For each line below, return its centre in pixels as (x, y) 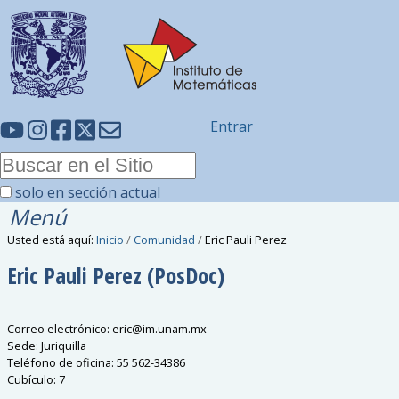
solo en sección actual (88, 192)
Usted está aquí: (51, 240)
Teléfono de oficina (60, 362)
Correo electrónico (57, 328)
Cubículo (31, 379)
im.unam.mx (175, 328)
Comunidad (165, 240)
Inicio (110, 240)
